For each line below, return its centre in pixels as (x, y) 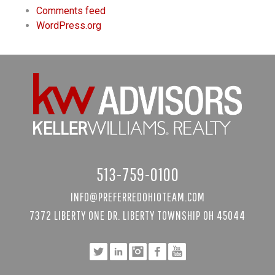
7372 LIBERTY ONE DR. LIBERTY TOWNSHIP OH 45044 (137, 215)
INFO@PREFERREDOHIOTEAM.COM (137, 196)
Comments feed (71, 11)
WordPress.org (69, 26)
